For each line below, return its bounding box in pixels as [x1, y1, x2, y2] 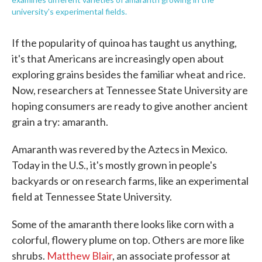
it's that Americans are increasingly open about [12, 52, 224, 65]
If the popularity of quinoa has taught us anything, [12, 36, 237, 49]
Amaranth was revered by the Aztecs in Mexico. [12, 143, 227, 156]
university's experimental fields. [12, 6, 127, 16]
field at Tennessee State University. [12, 190, 172, 203]
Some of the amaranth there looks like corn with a [12, 218, 234, 230]
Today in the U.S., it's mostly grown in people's [12, 158, 217, 171]
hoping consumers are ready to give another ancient [12, 99, 248, 112]
